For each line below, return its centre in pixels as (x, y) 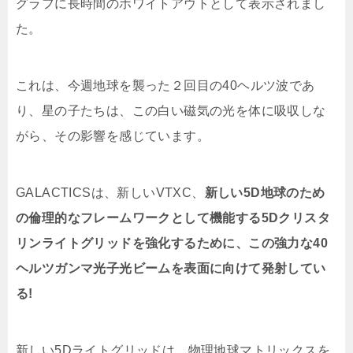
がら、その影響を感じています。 (113, 136)
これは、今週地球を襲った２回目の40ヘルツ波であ (165, 86)
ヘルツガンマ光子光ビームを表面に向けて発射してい (171, 269)
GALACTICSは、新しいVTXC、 (110, 193)
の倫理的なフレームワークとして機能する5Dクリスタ (173, 218)
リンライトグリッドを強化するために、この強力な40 (172, 243)
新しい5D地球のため (265, 193)
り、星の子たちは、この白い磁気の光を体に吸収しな (171, 111)
